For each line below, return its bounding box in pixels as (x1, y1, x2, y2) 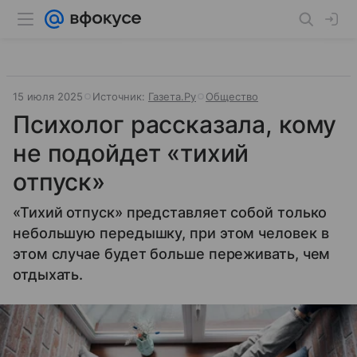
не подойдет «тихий (13, 139, 249, 167)
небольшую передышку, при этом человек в (13, 225, 329, 241)
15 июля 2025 (13, 90, 83, 103)
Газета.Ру (148, 90, 196, 103)
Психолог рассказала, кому (13, 110, 337, 139)
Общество (206, 90, 258, 103)
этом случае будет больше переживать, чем (13, 245, 331, 262)
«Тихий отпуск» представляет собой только (13, 204, 328, 221)
